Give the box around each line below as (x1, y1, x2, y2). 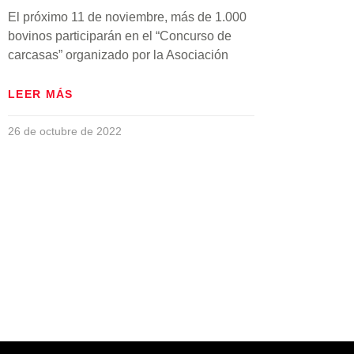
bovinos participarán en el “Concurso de (8, 28, 232, 43)
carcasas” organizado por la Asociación (8, 47, 228, 62)
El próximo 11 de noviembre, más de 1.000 (8, 9, 247, 24)
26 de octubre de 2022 (8, 124, 122, 137)
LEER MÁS (8, 87, 73, 100)
